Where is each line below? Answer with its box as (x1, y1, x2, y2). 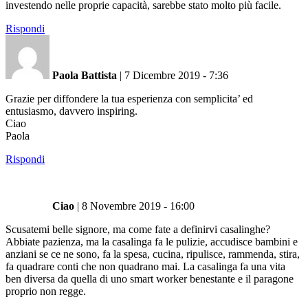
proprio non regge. (5, 285, 86, 297)
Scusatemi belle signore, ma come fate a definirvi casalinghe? (5, 223, 270, 235)
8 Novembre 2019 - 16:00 (82, 199, 195, 212)
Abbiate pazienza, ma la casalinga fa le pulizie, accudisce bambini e (5, 235, 298, 247)
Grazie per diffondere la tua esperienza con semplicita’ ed (5, 92, 253, 104)
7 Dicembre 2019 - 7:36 (124, 69, 228, 81)
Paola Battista (52, 69, 117, 81)
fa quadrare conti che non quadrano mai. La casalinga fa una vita (5, 260, 285, 272)
